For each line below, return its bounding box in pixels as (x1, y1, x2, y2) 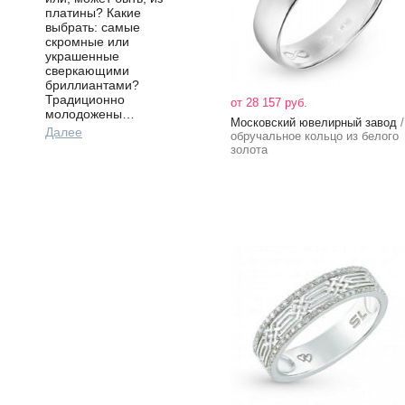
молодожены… (45, 107, 135, 121)
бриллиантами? (45, 78, 139, 92)
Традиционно (45, 92, 125, 107)
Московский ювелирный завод (231, 116, 397, 129)
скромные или (45, 34, 129, 49)
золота (231, 143, 268, 156)
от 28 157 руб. (231, 96, 307, 109)
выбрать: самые (45, 20, 140, 34)
